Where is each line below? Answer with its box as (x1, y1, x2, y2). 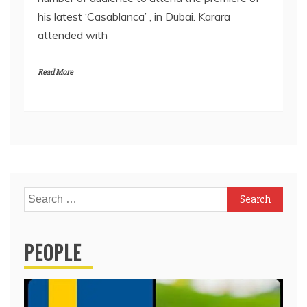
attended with (38, 28, 108, 42)
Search (23, 188, 58, 203)
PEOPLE (24, 238, 82, 267)
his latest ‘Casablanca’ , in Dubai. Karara (38, 10, 230, 24)
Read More (38, 67, 73, 78)
